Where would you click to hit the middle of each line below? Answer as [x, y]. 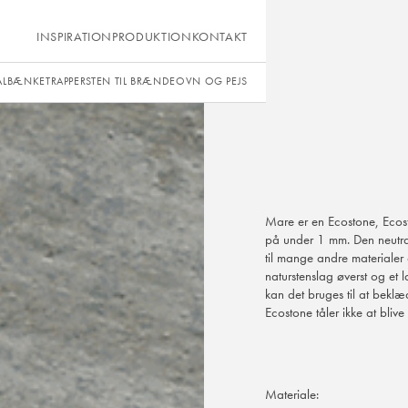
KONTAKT [219, 37]
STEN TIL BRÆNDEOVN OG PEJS [167, 82]
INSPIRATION [75, 37]
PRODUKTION [152, 37]
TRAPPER [66, 82]
